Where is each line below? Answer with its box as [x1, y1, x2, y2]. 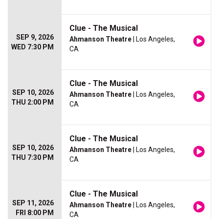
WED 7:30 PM [11, 43, 54, 51]
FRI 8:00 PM [16, 209, 54, 217]
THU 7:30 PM [11, 153, 54, 162]
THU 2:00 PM [11, 98, 54, 107]
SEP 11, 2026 [12, 199, 54, 207]
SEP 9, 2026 [16, 33, 54, 42]
